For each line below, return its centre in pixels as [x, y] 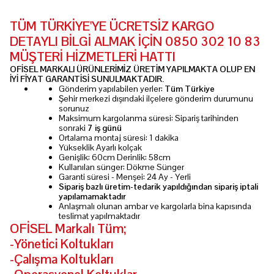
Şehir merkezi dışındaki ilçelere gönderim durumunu [156, 98]
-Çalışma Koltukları [61, 259]
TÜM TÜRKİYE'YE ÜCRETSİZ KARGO [112, 26]
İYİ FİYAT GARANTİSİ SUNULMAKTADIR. [87, 79]
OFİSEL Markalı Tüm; [68, 228]
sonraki [73, 128]
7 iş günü [105, 128]
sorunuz [74, 108]
